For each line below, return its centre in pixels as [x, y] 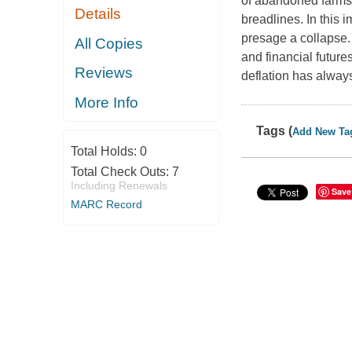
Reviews [104, 73]
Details [98, 14]
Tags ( [275, 131]
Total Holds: [105, 152]
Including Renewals [119, 186]
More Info [107, 102]
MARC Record [106, 205]
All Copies [109, 43]
